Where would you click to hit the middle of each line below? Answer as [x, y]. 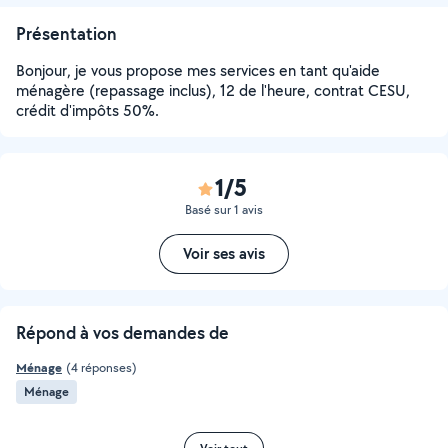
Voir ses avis [224, 253]
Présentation [66, 33]
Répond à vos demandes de [122, 332]
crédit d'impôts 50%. [87, 110]
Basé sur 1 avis [224, 209]
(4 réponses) [101, 367]
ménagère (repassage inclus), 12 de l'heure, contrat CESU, [213, 90]
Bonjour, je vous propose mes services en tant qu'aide [198, 70]
